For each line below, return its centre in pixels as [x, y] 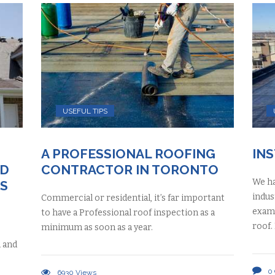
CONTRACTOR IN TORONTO [130, 170]
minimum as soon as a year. [97, 228]
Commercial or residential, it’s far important [133, 198]
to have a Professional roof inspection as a [128, 213]
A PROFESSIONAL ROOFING [129, 154]
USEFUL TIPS [85, 111]
